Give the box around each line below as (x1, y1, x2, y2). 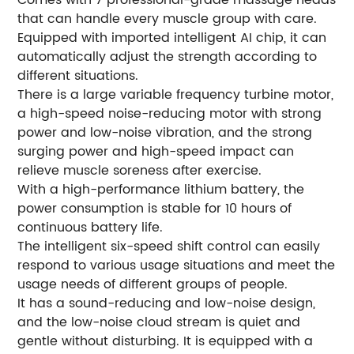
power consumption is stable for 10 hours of (17, 198, 292, 219)
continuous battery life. (17, 217, 164, 238)
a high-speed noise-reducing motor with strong (17, 103, 322, 124)
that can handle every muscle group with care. (17, 8, 318, 29)
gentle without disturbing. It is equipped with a (17, 330, 314, 352)
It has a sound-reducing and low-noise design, (17, 292, 316, 314)
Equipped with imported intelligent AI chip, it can (17, 27, 327, 48)
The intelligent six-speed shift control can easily (17, 235, 321, 257)
